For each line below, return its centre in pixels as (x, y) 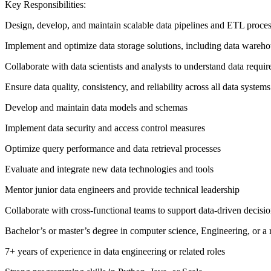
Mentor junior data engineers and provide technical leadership (122, 190)
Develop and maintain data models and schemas (96, 108)
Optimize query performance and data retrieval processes (113, 149)
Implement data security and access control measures (105, 128)
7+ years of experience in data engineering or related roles (115, 252)
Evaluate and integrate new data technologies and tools (109, 169)
